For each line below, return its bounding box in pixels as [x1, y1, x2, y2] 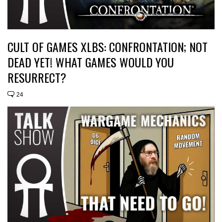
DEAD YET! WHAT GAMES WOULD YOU [7, 53, 174, 71]
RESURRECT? [7, 68, 66, 87]
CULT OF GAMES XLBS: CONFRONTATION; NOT [7, 38, 208, 56]
